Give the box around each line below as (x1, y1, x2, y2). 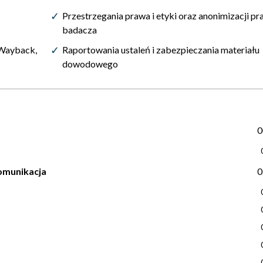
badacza (62, 24, 97, 36)
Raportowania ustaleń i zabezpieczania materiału (62, 44, 259, 56)
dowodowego (62, 58, 118, 70)
